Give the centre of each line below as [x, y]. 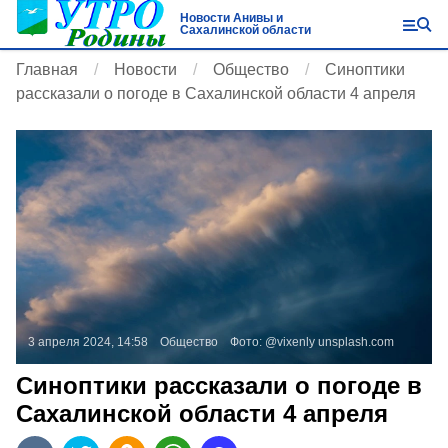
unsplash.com [356, 342]
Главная [47, 69]
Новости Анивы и [231, 18]
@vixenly [290, 342]
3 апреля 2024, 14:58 [88, 342]
